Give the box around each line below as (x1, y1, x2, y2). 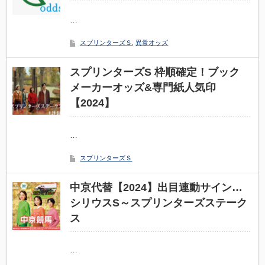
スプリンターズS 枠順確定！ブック (70, 66, 240, 78)
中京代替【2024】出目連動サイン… (70, 182, 243, 193)
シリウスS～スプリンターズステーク (70, 197, 248, 209)
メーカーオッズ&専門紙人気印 (70, 82, 216, 93)
